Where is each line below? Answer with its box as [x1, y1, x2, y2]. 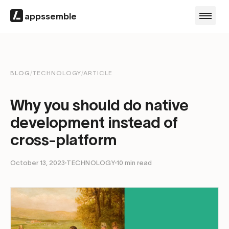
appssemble [25, 11, 77, 21]
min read [123, 159, 152, 167]
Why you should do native [10, 97, 189, 113]
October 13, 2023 [10, 159, 65, 167]
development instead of [10, 114, 178, 131]
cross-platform [10, 131, 117, 148]
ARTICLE [83, 70, 112, 76]
